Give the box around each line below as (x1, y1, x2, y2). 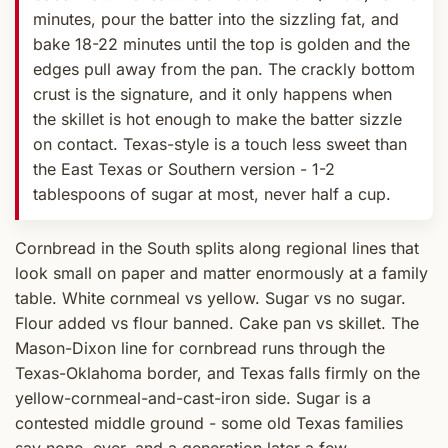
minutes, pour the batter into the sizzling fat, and (33, 9, 399, 30)
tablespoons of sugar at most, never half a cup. (33, 184, 391, 205)
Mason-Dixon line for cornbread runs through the (15, 338, 385, 359)
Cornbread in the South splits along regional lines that (15, 238, 419, 259)
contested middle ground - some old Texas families (15, 413, 403, 434)
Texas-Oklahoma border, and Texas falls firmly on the (15, 363, 420, 384)
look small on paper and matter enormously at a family (15, 263, 428, 284)
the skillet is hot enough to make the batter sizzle (33, 109, 402, 130)
